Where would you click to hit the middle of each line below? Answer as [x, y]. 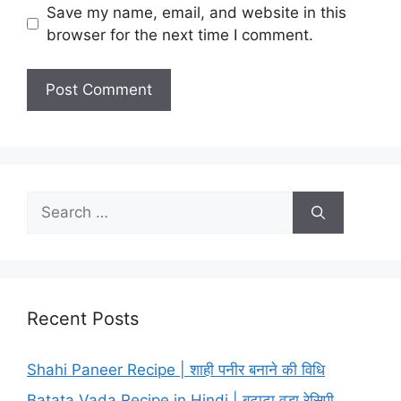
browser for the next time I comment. [179, 34]
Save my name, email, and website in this [196, 12]
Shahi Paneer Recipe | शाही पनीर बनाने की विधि [176, 370]
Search [51, 202]
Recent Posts [83, 319]
